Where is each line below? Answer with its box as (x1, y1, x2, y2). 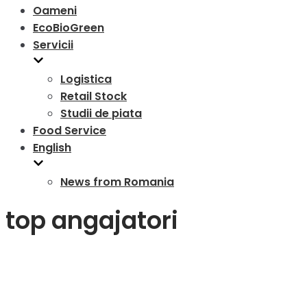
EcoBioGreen (33, 20, 104, 36)
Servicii (33, 37, 73, 53)
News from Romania (60, 174, 174, 190)
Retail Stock (60, 88, 127, 104)
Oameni (33, 3, 77, 19)
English (33, 140, 71, 156)
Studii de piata (60, 106, 142, 121)
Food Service (33, 123, 106, 138)
